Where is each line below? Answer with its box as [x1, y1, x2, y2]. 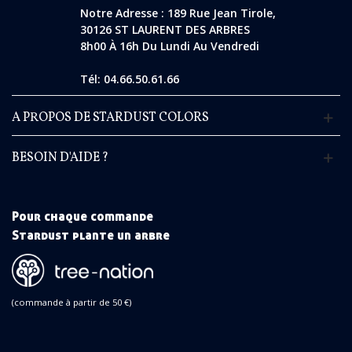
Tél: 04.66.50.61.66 [79, 71, 179, 87]
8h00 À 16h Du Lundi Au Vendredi [79, 38, 259, 54]
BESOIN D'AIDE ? [12, 149, 108, 167]
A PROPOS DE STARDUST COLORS [12, 109, 209, 127]
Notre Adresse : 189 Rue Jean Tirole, [79, 5, 276, 21]
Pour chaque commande [12, 208, 153, 225]
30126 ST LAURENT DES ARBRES [79, 22, 250, 38]
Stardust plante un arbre [12, 227, 170, 244]
